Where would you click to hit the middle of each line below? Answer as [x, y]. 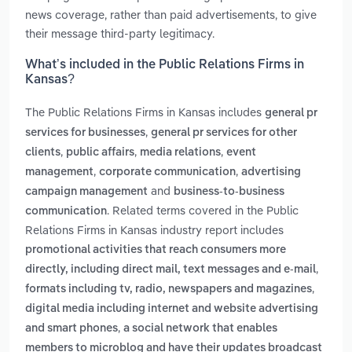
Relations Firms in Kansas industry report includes [154, 230]
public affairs [100, 153]
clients [43, 153]
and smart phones [71, 329]
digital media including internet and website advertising [172, 309]
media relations [180, 153]
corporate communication [167, 172]
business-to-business [229, 192]
